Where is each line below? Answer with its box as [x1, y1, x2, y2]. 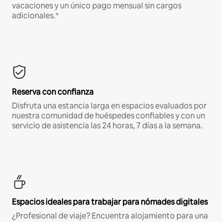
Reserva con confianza [12, 87, 94, 98]
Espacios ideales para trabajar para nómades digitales [12, 197, 208, 208]
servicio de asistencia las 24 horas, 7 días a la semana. [12, 120, 203, 131]
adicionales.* [12, 10, 58, 21]
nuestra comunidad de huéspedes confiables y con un [12, 111, 205, 121]
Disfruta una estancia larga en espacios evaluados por [12, 101, 207, 111]
